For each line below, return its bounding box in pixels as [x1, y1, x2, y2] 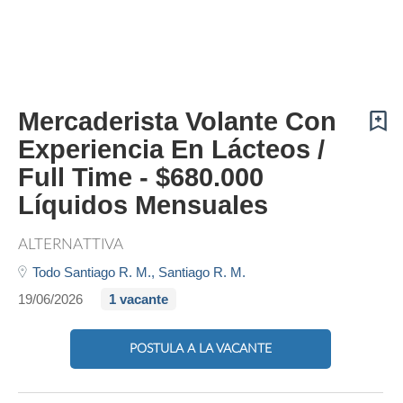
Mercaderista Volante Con [18, 107, 336, 136]
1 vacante [109, 291, 168, 307]
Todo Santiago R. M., [32, 264, 158, 280]
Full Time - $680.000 [18, 163, 264, 192]
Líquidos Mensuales [18, 191, 268, 219]
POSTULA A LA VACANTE [130, 342, 272, 355]
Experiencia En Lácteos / [18, 135, 325, 164]
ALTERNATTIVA [18, 237, 123, 252]
